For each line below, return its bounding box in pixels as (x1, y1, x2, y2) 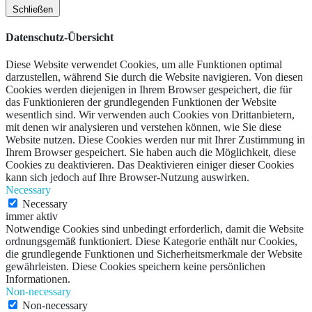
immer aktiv (6, 210, 58, 223)
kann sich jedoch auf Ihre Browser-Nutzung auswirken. (6, 171, 249, 184)
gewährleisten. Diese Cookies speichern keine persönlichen (6, 260, 265, 273)
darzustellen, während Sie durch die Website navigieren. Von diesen (6, 71, 303, 84)
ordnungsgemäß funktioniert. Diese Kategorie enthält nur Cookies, (6, 235, 297, 248)
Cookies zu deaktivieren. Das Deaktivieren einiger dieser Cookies (6, 159, 294, 171)
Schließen (13, 3, 53, 15)
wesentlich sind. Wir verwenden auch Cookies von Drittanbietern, (6, 109, 295, 121)
